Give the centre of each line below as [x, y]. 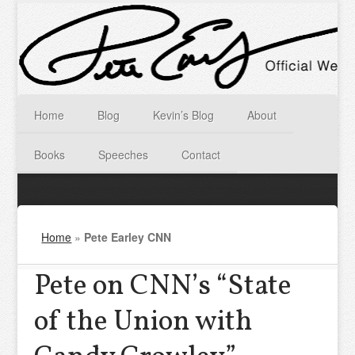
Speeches [124, 155]
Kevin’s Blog [184, 115]
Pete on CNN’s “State [162, 287]
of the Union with [143, 323]
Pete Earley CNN [128, 237]
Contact [201, 155]
